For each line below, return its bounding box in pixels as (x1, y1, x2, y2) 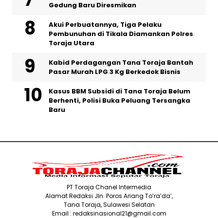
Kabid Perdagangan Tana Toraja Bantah (49, 57, 193, 67)
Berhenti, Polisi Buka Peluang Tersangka (49, 95, 190, 105)
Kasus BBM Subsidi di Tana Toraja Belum (49, 86, 190, 96)
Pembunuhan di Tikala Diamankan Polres (49, 29, 193, 38)
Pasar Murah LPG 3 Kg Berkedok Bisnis (49, 67, 181, 76)
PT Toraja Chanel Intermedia (67, 182, 151, 191)
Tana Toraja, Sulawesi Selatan (63, 200, 155, 209)
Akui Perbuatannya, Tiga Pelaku (49, 19, 162, 29)
